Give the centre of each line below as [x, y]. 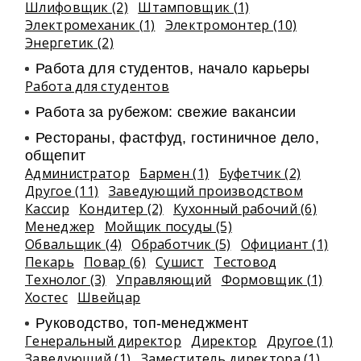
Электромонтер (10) [231, 25]
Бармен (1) [174, 173]
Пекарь [50, 262]
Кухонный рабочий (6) [245, 209]
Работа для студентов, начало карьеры [173, 68]
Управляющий [164, 280]
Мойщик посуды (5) [168, 226]
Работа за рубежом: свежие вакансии [166, 112]
